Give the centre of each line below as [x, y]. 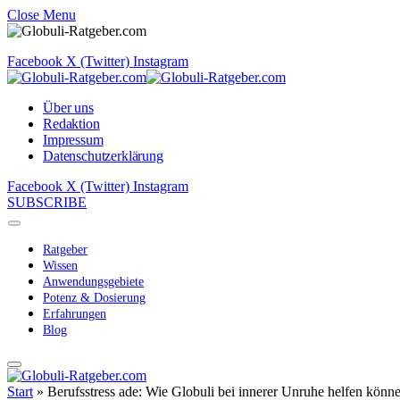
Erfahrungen [75, 314]
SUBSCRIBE [47, 202]
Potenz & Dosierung [94, 298]
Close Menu [42, 15]
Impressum [73, 140]
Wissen [60, 266]
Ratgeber [65, 250]
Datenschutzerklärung [103, 156]
